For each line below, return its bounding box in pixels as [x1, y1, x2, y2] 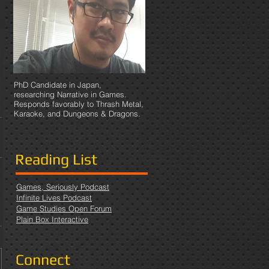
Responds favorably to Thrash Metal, [14, 99, 144, 109]
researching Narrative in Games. [14, 89, 127, 99]
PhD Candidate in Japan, [14, 80, 101, 89]
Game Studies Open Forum [16, 204, 112, 213]
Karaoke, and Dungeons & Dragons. [14, 109, 141, 118]
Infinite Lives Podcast [16, 193, 92, 202]
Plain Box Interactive [16, 214, 88, 224]
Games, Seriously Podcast [16, 182, 109, 192]
